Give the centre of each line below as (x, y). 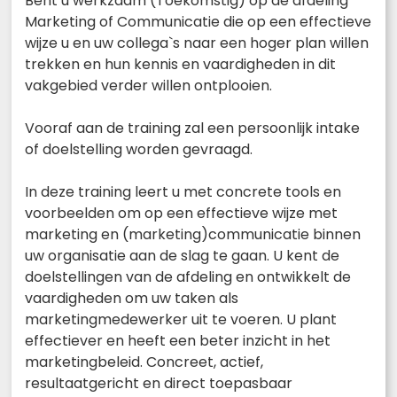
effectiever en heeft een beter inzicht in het (178, 340)
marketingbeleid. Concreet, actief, (144, 362)
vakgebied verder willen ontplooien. (148, 85)
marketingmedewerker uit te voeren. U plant (181, 319)
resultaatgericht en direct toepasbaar (159, 383)
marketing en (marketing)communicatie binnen (193, 234)
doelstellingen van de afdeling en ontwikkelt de (188, 276)
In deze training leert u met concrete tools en (183, 191)
